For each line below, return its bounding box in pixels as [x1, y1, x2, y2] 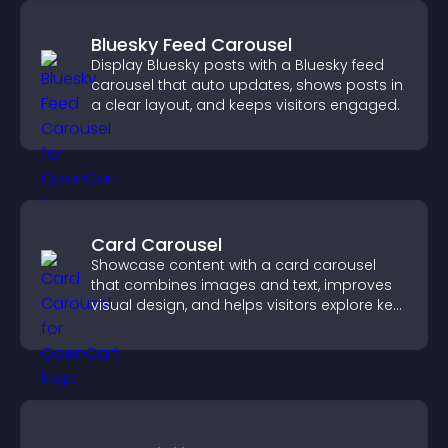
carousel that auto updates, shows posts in [91, 75, 403, 95]
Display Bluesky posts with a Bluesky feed [91, 55, 384, 75]
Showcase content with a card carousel [91, 255, 376, 275]
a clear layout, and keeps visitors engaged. [91, 95, 400, 115]
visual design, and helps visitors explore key [91, 295, 401, 315]
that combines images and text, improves [91, 275, 392, 295]
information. [91, 315, 177, 335]
